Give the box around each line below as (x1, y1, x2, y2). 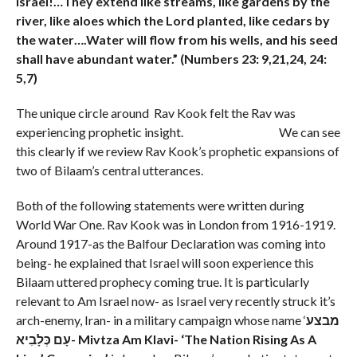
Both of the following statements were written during (15, 197, 304, 213)
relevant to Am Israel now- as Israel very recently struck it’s (15, 292, 335, 308)
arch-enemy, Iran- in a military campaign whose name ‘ (15, 312, 306, 328)
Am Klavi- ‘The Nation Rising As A (121, 331, 316, 347)
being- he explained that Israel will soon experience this (15, 254, 314, 270)
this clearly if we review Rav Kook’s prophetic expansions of (15, 143, 339, 159)
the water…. (15, 31, 86, 47)
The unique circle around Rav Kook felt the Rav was (15, 104, 296, 120)
